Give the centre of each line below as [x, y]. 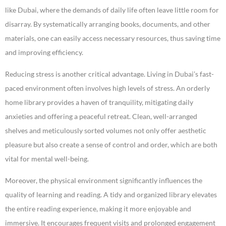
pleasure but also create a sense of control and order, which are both [111, 145]
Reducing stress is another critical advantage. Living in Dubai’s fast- [109, 74]
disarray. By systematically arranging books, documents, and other [108, 24]
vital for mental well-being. [47, 159]
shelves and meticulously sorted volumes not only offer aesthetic [106, 131]
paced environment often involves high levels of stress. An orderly [107, 88]
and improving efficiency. [44, 52]
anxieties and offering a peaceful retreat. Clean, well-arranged [101, 117]
